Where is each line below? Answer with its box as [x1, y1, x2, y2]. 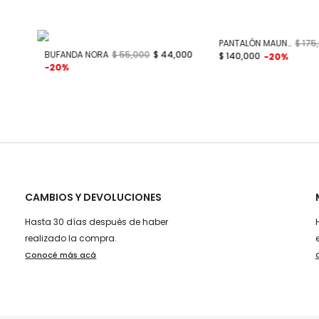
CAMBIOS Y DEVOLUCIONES [25, 189, 162, 204]
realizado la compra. [25, 231, 117, 244]
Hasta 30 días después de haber [25, 215, 169, 228]
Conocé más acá [25, 249, 97, 261]
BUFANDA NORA [44, 48, 109, 61]
